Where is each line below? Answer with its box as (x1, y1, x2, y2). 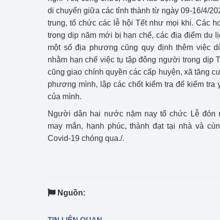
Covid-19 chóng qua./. (48, 134, 124, 142)
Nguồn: (57, 189, 85, 197)
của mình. (48, 92, 82, 101)
